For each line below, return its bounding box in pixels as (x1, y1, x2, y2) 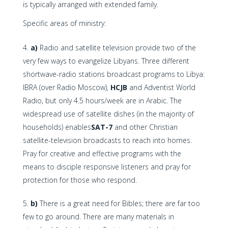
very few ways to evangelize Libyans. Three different (22, 56, 189, 66)
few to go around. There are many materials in (22, 212, 174, 221)
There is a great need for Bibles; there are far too (39, 198, 200, 208)
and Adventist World (127, 82, 195, 92)
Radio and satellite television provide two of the (39, 43, 196, 52)
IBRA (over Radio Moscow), (22, 82, 110, 92)
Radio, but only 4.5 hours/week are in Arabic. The (22, 96, 182, 105)
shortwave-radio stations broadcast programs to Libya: (22, 69, 205, 79)
